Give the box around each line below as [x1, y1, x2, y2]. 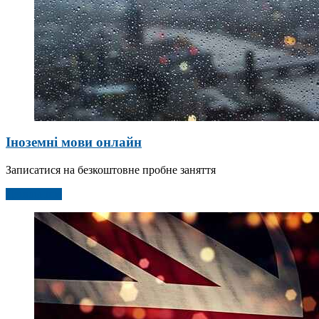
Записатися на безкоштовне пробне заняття [6, 163, 216, 176]
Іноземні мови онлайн [6, 134, 142, 150]
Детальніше [6, 187, 62, 200]
